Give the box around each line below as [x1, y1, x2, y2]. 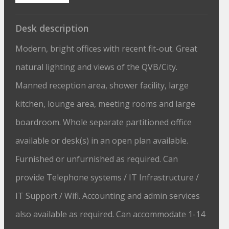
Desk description [15, 22, 89, 34]
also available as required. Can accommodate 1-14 [15, 209, 205, 220]
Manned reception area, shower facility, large [15, 80, 189, 91]
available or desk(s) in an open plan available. [15, 135, 189, 146]
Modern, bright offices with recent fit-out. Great [15, 43, 198, 54]
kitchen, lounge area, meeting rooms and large [15, 98, 196, 109]
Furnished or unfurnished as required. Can [15, 153, 178, 165]
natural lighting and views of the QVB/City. [15, 61, 178, 73]
